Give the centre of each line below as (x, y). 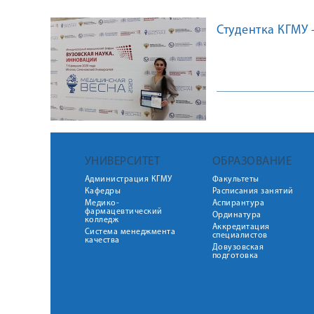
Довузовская (238, 247)
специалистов (240, 235)
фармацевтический (123, 212)
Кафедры (102, 191)
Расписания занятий (253, 191)
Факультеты (235, 179)
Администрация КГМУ (128, 179)
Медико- (102, 203)
